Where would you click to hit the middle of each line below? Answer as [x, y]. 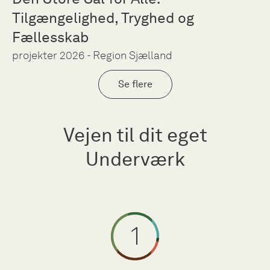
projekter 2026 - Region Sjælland [92, 55]
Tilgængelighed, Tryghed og [103, 17]
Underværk [135, 159]
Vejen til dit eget [135, 134]
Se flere [135, 84]
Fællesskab [50, 37]
